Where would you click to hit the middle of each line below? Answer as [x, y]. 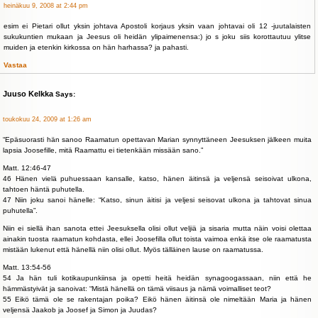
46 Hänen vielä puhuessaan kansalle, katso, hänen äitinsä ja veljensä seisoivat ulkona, [157, 179]
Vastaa [15, 65]
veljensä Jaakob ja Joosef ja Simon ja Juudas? [80, 310]
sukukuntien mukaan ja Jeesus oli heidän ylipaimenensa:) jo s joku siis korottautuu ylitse [157, 37]
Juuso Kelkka [28, 94]
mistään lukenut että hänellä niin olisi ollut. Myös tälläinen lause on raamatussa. [133, 250]
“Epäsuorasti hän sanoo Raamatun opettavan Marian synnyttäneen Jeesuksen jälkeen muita [157, 139]
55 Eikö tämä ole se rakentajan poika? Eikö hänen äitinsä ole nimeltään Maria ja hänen [157, 299]
